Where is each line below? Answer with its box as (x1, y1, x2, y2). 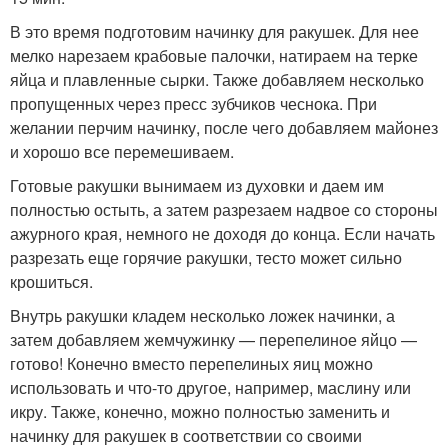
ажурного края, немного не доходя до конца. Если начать (10, 222, 435, 246)
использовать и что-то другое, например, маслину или (10, 376, 411, 400)
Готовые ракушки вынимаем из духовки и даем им (10, 174, 384, 198)
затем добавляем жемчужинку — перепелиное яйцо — (10, 328, 417, 352)
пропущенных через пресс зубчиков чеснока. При (10, 92, 377, 116)
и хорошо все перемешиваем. (10, 140, 234, 164)
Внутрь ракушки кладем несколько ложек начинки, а (10, 304, 395, 328)
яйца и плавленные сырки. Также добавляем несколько (10, 68, 424, 92)
